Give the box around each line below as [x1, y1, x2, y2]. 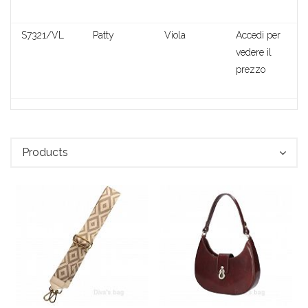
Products [22, 146, 68, 159]
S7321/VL [21, 30, 64, 41]
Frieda [139, 210, 169, 223]
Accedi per [236, 30, 280, 41]
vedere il [236, 47, 272, 58]
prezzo [236, 64, 265, 76]
